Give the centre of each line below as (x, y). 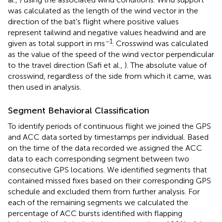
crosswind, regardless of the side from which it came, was (110, 76)
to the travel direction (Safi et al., (66, 65)
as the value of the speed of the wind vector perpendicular (111, 54)
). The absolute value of (166, 65)
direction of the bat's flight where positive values (93, 21)
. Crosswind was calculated (160, 43)
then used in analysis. (45, 87)
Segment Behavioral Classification (79, 110)
